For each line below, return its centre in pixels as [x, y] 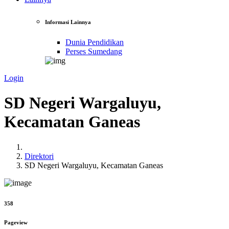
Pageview [16, 222]
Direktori [39, 156]
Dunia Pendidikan [95, 42]
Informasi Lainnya [68, 22]
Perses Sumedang [94, 51]
